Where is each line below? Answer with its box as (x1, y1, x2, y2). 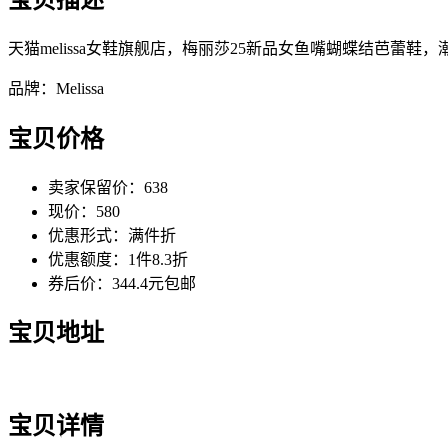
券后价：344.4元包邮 (48, 274, 196, 292)
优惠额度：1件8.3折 (48, 250, 188, 268)
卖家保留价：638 (48, 178, 168, 196)
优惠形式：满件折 (48, 226, 176, 244)
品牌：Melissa (8, 79, 104, 97)
